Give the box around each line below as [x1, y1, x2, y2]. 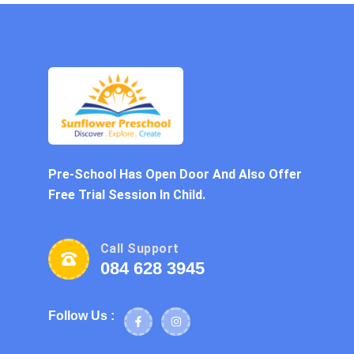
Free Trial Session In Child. [48, 186, 205, 202]
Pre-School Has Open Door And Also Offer [48, 166, 302, 182]
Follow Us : [48, 308, 115, 322]
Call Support [100, 241, 179, 257]
